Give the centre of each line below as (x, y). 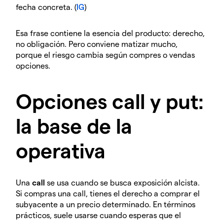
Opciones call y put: (110, 101)
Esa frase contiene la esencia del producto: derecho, (110, 33)
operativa (61, 150)
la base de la (74, 126)
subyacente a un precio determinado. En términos (106, 204)
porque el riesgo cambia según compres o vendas (105, 55)
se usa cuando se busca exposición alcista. (122, 183)
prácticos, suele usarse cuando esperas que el (98, 215)
